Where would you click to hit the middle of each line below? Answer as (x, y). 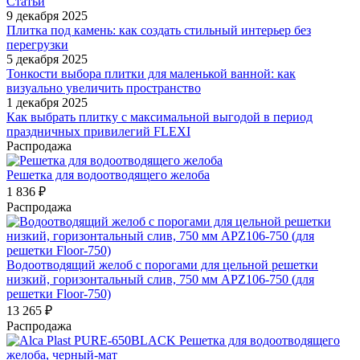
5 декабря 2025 (47, 59)
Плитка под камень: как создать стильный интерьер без (159, 30)
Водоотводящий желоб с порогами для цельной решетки (162, 264)
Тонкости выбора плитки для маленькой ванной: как (151, 73)
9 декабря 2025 (47, 15)
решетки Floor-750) (59, 293)
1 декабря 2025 (47, 102)
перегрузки (37, 44)
